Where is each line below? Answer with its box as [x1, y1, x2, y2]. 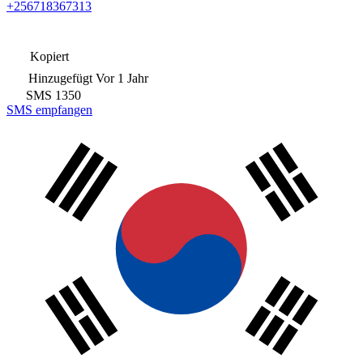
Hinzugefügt [28, 70, 92, 85]
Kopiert [27, 49, 69, 63]
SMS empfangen [6, 102, 92, 117]
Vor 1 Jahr [96, 70, 148, 85]
